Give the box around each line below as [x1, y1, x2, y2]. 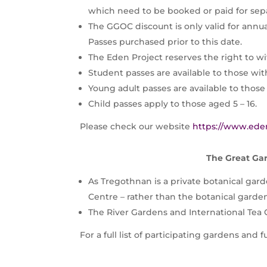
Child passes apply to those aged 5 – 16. [88, 98, 257, 110]
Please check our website [80, 121, 193, 132]
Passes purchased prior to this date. [88, 36, 243, 48]
